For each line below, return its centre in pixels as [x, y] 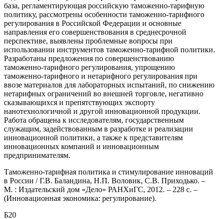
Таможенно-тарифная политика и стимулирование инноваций [109, 172]
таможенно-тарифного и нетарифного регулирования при [101, 76]
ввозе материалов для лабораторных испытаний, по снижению [109, 85]
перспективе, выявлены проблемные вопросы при [88, 41]
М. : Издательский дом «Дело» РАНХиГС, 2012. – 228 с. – [101, 189]
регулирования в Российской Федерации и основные [93, 23]
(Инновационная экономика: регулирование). [80, 198]
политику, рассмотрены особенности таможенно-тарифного [104, 14]
